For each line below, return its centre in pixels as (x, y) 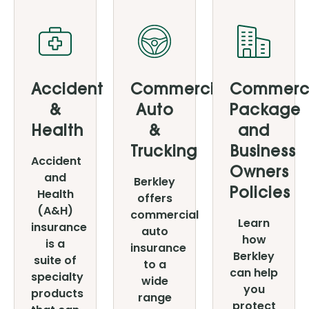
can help (254, 273)
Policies (260, 195)
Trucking (164, 153)
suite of (55, 260)
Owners (259, 174)
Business (263, 153)
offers (154, 198)
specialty (57, 277)
